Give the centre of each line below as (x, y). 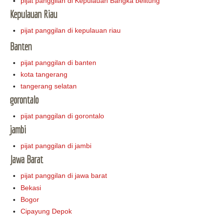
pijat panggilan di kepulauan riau (71, 31)
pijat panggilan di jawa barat (64, 176)
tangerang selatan (49, 86)
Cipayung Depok (46, 211)
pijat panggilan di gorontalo (63, 116)
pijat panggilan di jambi (56, 146)
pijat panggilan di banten (59, 63)
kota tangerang (44, 75)
